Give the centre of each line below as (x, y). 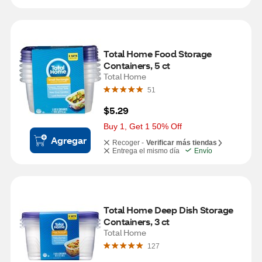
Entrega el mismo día (146, 151)
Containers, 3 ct (137, 221)
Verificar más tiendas (182, 143)
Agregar (69, 140)
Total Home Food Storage (158, 54)
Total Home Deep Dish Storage (168, 210)
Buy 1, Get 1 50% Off (143, 126)
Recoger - (128, 143)
